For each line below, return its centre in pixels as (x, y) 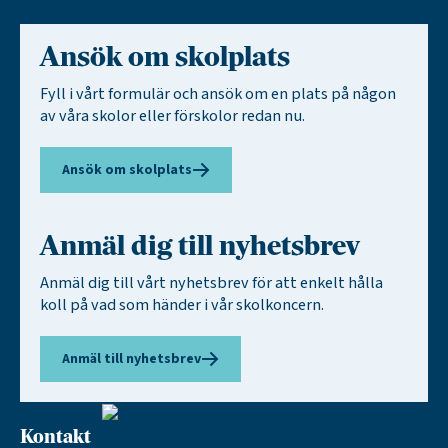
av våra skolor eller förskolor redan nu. (174, 116)
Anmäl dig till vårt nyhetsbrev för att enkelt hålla (211, 283)
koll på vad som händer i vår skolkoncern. (182, 305)
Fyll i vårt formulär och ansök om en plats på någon (218, 94)
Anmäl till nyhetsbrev (131, 359)
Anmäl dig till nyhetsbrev (200, 248)
